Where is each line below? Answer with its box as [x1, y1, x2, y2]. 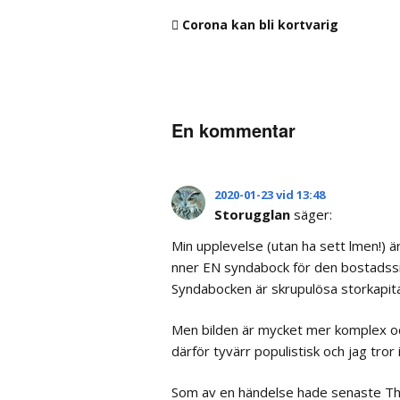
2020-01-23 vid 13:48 [214, 187, 325, 204]
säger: [294, 205, 332, 224]
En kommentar [171, 117, 296, 144]
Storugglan [214, 205, 290, 224]
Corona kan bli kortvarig [182, 16, 338, 34]
